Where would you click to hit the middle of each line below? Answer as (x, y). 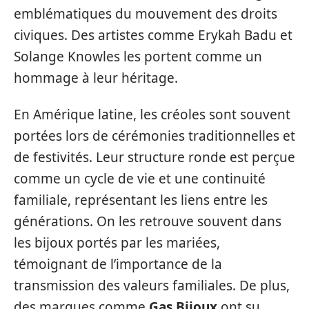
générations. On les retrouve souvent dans (148, 222)
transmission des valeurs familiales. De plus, (152, 286)
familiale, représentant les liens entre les (141, 200)
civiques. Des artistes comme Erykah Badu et (153, 35)
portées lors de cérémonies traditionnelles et (154, 136)
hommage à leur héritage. (96, 78)
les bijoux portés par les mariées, (117, 243)
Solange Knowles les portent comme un (138, 56)
